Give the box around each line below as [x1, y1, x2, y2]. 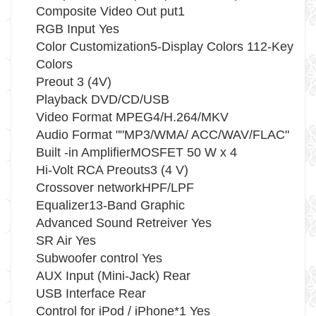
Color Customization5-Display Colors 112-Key [36, 39, 293, 54]
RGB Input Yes [36, 22, 119, 36]
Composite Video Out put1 [36, 4, 185, 18]
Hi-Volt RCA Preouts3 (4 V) [36, 163, 188, 177]
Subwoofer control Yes [36, 251, 162, 265]
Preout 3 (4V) [36, 75, 111, 89]
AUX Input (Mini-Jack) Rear [36, 269, 190, 283]
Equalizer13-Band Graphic [36, 198, 185, 212]
